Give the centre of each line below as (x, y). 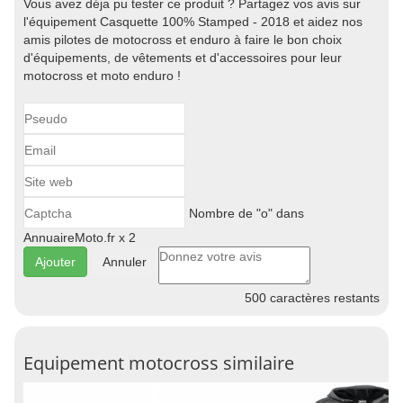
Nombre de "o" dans (245, 213)
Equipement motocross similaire (159, 363)
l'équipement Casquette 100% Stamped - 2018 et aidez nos (193, 22)
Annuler (125, 262)
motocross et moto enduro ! (102, 76)
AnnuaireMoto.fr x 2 (80, 237)
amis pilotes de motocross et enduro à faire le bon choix (183, 40)
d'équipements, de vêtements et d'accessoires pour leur (183, 58)
